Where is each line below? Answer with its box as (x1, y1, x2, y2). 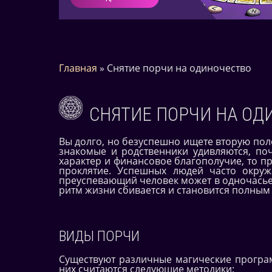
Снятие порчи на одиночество (107, 61, 251, 75)
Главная (59, 61, 97, 75)
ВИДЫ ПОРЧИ (59, 227, 140, 245)
